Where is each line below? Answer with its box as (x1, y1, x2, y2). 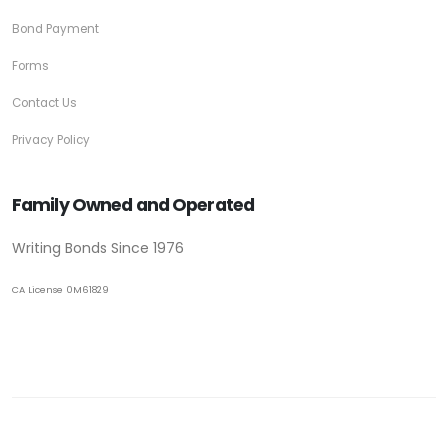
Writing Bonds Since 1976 (12, 237, 184, 258)
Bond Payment (12, 20, 99, 37)
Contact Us (12, 94, 77, 111)
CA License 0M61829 (12, 282, 109, 296)
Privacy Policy (12, 131, 90, 148)
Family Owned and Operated (12, 192, 255, 217)
